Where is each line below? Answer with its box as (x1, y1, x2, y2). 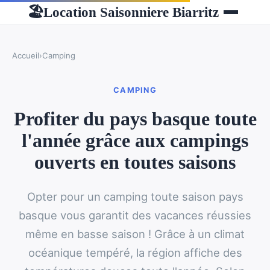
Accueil (12, 51, 39, 60)
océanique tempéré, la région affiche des (28, 246, 242, 260)
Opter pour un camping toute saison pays (27, 190, 243, 204)
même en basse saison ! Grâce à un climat (25, 227, 245, 241)
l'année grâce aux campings (22, 130, 248, 152)
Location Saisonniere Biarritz (43, 4, 219, 20)
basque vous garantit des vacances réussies (19, 209, 251, 222)
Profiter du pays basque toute (13, 108, 257, 130)
